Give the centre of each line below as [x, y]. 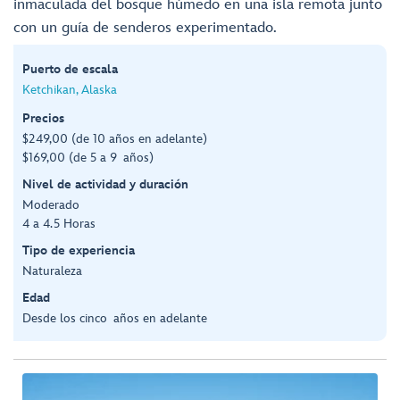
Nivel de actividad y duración [105, 184]
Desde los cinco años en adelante [115, 318]
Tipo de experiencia [79, 250]
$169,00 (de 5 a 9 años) [88, 157]
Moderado [51, 204]
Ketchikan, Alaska [70, 89]
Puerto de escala [70, 69]
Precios [43, 118]
